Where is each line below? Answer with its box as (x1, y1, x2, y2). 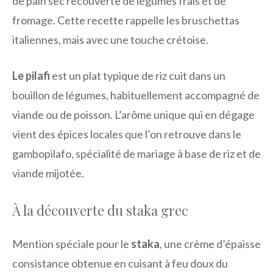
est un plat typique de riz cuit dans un (50, 69, 225, 83)
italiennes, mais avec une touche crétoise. (12, 33, 208, 47)
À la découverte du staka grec (12, 201, 188, 220)
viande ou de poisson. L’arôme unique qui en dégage (12, 108, 255, 122)
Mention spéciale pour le (12, 237, 131, 251)
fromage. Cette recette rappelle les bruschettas (12, 13, 239, 27)
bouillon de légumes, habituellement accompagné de (12, 88, 260, 102)
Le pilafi (12, 69, 50, 83)
